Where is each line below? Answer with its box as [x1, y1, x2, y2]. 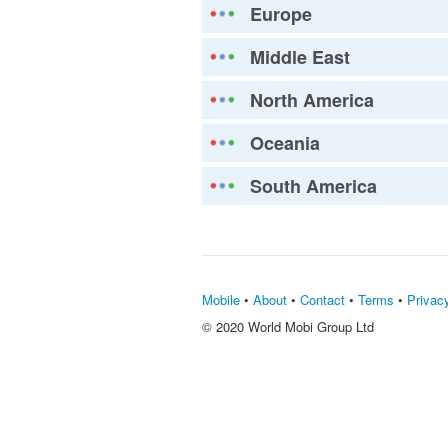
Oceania [250, 130, 320, 156]
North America [250, 87, 374, 113]
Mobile [202, 290, 240, 309]
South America [250, 173, 377, 199]
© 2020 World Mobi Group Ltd [202, 317, 374, 336]
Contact [300, 290, 345, 309]
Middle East [250, 44, 350, 70]
